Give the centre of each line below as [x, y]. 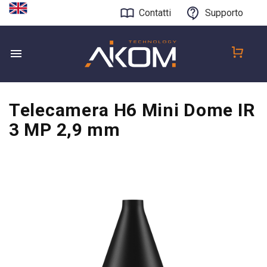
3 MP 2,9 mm [65, 130]
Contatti [155, 13]
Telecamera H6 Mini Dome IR [132, 110]
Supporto [224, 13]
